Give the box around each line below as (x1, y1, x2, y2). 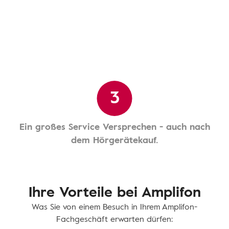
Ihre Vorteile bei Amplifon (28, 180, 201, 202)
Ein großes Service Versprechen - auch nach (19, 120, 210, 133)
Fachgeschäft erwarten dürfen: (56, 213, 173, 225)
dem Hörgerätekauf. (71, 133, 158, 147)
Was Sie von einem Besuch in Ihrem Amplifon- (32, 200, 197, 213)
